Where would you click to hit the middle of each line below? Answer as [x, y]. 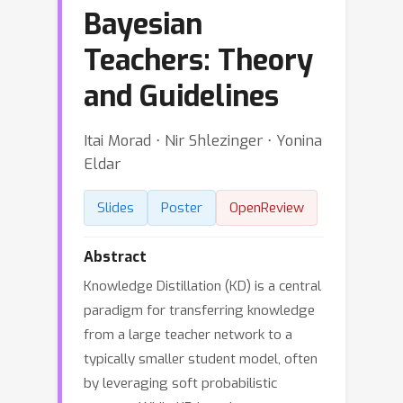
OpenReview [267, 208]
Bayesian [143, 24]
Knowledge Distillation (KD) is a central [202, 286]
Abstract [115, 257]
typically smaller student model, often [201, 359]
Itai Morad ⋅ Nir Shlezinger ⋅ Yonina [203, 140]
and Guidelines [181, 96]
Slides [116, 208]
